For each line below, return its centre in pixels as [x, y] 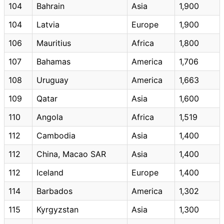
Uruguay [52, 80]
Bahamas [53, 61]
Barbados [54, 191]
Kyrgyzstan [57, 209]
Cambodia [56, 135]
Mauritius [54, 43]
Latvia [48, 24]
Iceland [50, 172]
